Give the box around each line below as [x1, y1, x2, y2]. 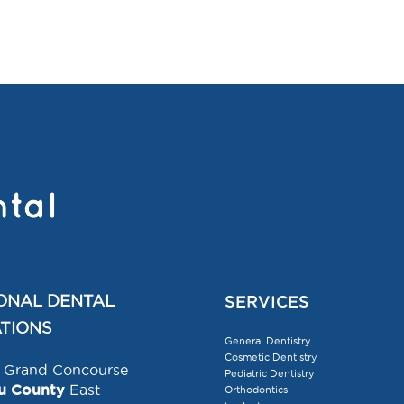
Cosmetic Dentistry [224, 352, 317, 363]
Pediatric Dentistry [224, 368, 315, 379]
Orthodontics [224, 384, 288, 395]
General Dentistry [224, 335, 311, 346]
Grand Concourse [3, 362, 128, 378]
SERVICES [224, 292, 309, 310]
